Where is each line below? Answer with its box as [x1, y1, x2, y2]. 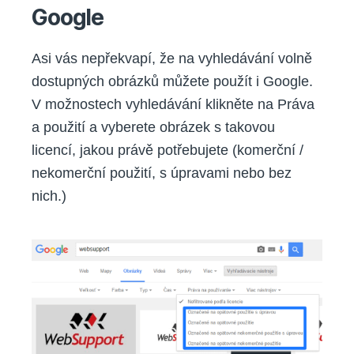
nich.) [32, 188, 66, 205]
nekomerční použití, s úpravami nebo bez [32, 165, 292, 182]
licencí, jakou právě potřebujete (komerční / [32, 142, 303, 159]
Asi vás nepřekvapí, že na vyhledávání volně [32, 51, 312, 67]
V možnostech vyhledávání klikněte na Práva [32, 96, 314, 113]
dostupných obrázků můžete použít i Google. [32, 73, 313, 90]
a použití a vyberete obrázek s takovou [32, 119, 275, 136]
